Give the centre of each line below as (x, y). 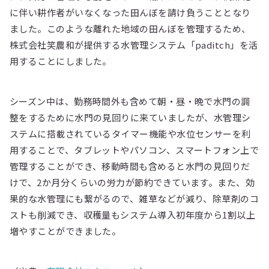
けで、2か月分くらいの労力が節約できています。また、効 (132, 182)
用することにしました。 (61, 61)
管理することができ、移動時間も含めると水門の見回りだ (130, 166)
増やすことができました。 (65, 231)
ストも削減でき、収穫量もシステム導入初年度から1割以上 (133, 214)
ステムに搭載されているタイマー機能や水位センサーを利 (130, 133)
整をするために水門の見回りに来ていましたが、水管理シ (130, 117)
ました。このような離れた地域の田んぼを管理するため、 (130, 28)
